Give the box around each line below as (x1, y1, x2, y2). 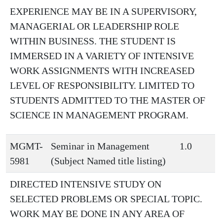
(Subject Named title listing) (51, 155, 166, 166)
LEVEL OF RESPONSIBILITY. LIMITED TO (10, 80, 194, 91)
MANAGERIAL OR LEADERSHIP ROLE (10, 21, 179, 32)
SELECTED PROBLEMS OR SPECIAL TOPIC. (10, 193, 202, 204)
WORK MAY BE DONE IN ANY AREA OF (10, 208, 184, 219)
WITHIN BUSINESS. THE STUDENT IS (10, 36, 176, 46)
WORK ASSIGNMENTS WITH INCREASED (10, 65, 194, 76)
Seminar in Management (51, 141, 149, 151)
